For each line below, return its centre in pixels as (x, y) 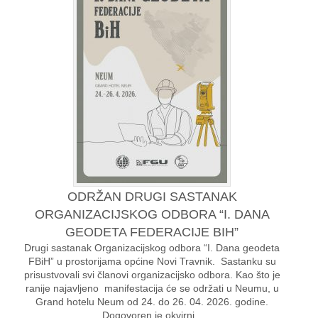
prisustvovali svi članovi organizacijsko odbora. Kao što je (152, 275)
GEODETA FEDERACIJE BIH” (152, 232)
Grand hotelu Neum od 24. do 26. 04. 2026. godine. (152, 302)
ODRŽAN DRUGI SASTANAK (152, 197)
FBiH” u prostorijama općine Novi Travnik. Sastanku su (152, 262)
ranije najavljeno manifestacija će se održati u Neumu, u (152, 289)
